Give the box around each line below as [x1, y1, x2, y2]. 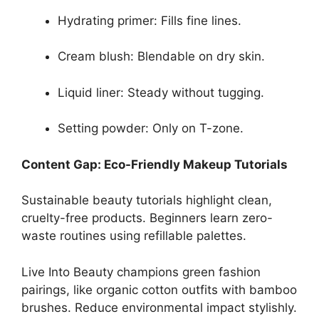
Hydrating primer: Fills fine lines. [58, 13, 241, 28]
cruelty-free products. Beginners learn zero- [21, 211, 273, 225]
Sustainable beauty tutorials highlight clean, [21, 193, 272, 207]
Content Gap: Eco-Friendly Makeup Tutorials [21, 157, 288, 172]
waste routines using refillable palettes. [21, 229, 246, 243]
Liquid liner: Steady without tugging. [58, 85, 264, 100]
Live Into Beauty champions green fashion [21, 264, 261, 279]
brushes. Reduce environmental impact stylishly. [21, 300, 297, 315]
